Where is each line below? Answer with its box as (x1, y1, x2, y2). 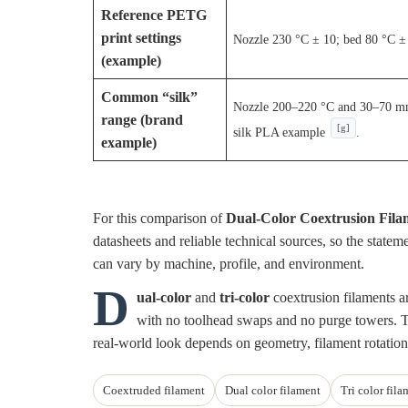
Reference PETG (100, 7, 207, 24)
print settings (100, 30, 181, 46)
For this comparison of (93, 210, 226, 227)
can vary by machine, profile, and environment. (93, 256, 364, 272)
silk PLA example (233, 125, 326, 140)
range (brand (100, 112, 183, 128)
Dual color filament (225, 383, 321, 398)
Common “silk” (100, 89, 198, 106)
